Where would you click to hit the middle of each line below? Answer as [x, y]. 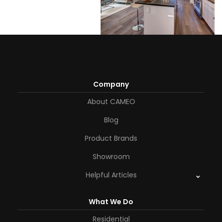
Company [111, 84]
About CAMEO [111, 102]
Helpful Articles [111, 175]
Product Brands [111, 138]
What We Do [111, 202]
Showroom [111, 157]
